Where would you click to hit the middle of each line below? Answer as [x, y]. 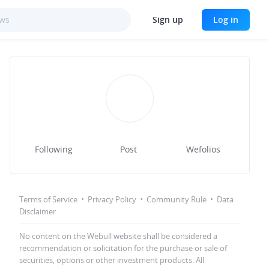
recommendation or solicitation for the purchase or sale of [123, 248]
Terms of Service [48, 199]
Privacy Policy [112, 199]
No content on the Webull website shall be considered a [118, 236]
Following [53, 149]
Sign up [168, 19]
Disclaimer [38, 211]
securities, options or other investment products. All [112, 260]
